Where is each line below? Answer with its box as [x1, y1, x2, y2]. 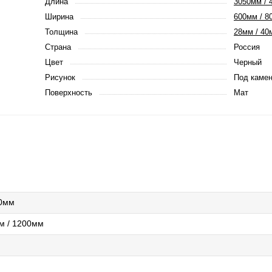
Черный [234, 58, 262, 67]
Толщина [45, 27, 78, 36]
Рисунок [45, 73, 75, 82]
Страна [45, 42, 71, 52]
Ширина [45, 12, 73, 21]
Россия [234, 42, 260, 52]
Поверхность [45, 88, 92, 97]
